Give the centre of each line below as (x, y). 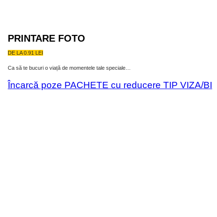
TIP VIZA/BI (188, 85)
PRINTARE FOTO (46, 39)
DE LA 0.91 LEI (25, 53)
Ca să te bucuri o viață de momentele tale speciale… (69, 68)
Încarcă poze (35, 85)
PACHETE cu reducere (113, 85)
